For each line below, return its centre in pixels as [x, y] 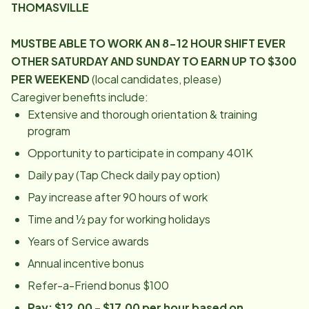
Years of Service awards [88, 241]
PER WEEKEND [51, 79]
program [49, 131]
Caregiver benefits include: [80, 97]
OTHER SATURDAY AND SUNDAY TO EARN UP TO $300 [154, 61]
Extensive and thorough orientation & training [142, 114]
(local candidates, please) [157, 79]
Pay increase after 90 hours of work [118, 197]
